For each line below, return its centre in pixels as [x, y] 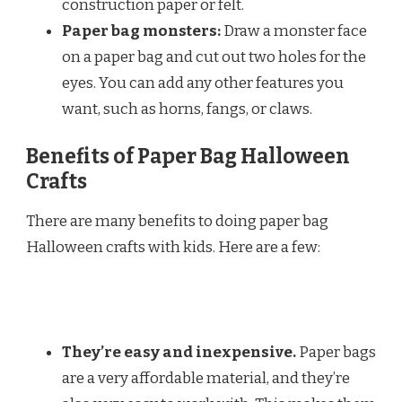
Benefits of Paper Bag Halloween [188, 157]
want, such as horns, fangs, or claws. [187, 109]
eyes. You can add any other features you [203, 83]
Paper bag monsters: [141, 31]
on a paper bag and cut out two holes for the [214, 57]
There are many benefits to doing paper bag [177, 221]
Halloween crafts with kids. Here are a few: [173, 247]
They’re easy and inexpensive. [179, 352]
